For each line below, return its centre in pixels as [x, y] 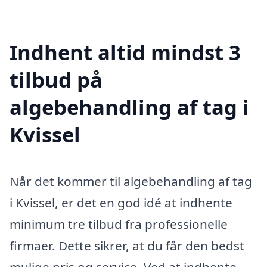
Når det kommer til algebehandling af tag [131, 181]
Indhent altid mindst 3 [125, 52]
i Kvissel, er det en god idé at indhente [121, 202]
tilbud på [56, 79]
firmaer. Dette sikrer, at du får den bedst [127, 245]
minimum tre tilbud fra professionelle [119, 224]
